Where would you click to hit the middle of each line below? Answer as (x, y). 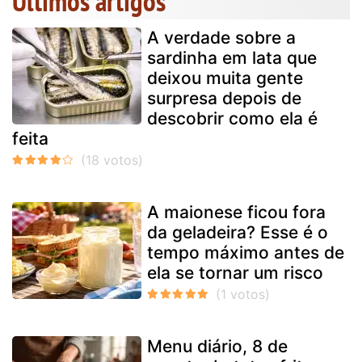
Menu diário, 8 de (217, 347)
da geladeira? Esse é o (238, 233)
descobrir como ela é (232, 119)
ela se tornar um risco (235, 273)
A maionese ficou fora (236, 213)
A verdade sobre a (221, 38)
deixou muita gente (225, 78)
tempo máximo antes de (246, 253)
